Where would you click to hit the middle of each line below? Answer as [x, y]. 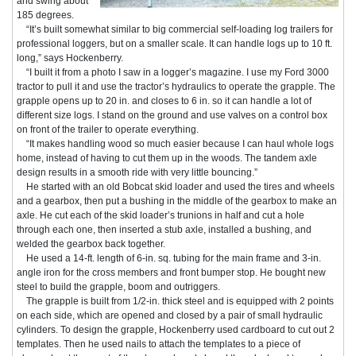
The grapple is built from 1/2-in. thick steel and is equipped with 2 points [175, 301]
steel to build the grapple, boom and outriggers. [118, 286]
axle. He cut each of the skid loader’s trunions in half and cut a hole [161, 215]
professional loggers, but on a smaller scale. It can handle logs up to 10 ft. [174, 43]
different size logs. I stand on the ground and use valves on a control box [172, 115]
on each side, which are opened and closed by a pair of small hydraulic [170, 315]
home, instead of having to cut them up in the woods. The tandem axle [167, 158]
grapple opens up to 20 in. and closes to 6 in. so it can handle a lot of [164, 101]
